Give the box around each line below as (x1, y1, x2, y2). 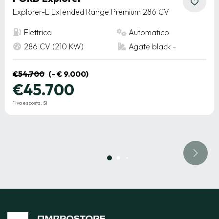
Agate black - (129, 41, 176, 51)
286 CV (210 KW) (24, 41, 84, 51)
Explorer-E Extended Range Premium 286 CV (13, 6, 169, 17)
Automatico (129, 27, 169, 37)
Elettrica (24, 27, 52, 37)
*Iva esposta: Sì (13, 99, 47, 106)
